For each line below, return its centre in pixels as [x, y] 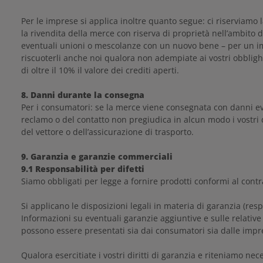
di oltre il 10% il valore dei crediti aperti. [100, 70]
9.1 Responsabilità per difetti [83, 169]
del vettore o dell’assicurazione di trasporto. [107, 132]
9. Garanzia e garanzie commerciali [97, 156]
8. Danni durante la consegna [83, 95]
